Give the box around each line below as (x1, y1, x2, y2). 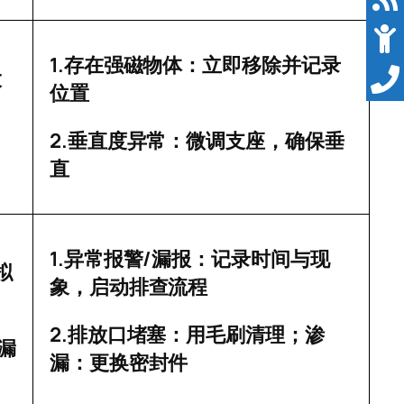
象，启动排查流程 (50, 276, 208, 299)
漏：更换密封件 (50, 352, 188, 375)
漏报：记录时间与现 (151, 248, 330, 271)
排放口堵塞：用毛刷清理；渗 (67, 324, 325, 347)
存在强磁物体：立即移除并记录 (63, 54, 341, 78)
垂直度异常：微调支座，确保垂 (67, 130, 344, 153)
